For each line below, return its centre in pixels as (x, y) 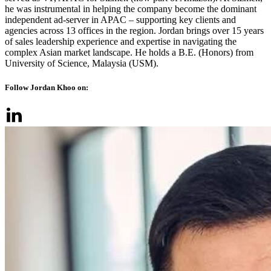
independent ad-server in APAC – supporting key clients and (120, 20)
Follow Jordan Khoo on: (47, 87)
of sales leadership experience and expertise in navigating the (121, 42)
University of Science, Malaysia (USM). (82, 64)
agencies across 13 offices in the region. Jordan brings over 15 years (134, 31)
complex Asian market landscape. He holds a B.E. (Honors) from (129, 53)
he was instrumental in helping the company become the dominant (131, 9)
